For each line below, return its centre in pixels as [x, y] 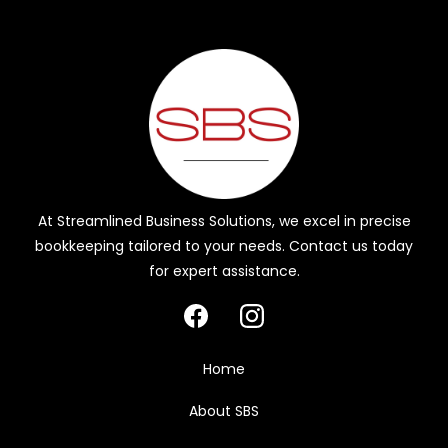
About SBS [224, 410]
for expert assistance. [224, 270]
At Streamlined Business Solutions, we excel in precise [224, 220]
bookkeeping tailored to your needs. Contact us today [224, 245]
